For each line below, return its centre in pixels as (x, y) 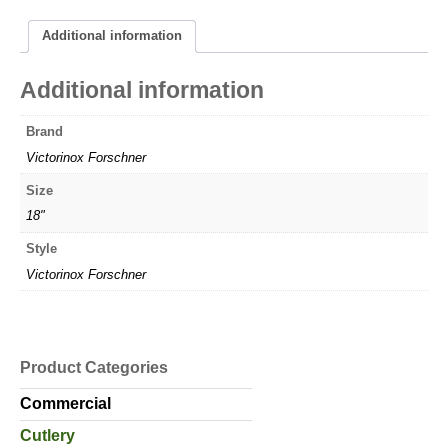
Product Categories (94, 367)
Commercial (65, 403)
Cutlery (47, 435)
